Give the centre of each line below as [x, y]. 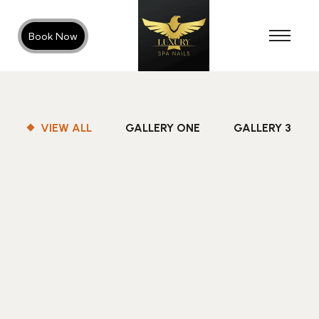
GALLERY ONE [163, 128]
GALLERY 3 [262, 128]
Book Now [53, 36]
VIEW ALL [66, 128]
